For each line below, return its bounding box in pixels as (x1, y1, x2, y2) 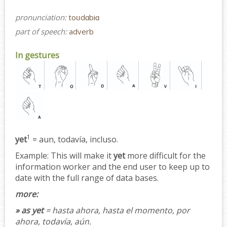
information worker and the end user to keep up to (15, 161, 210, 172)
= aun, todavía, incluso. (30, 133, 118, 145)
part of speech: (15, 26, 69, 36)
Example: (15, 149, 49, 161)
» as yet (15, 204, 44, 216)
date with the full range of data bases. (15, 172, 159, 183)
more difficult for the (125, 149, 206, 161)
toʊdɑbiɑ (68, 12, 99, 22)
